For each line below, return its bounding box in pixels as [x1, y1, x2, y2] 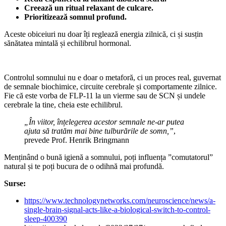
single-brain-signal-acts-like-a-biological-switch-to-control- [24, 205, 210, 214]
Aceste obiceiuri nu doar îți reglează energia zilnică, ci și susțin [4, 30, 203, 39]
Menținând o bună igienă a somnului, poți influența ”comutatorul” [4, 153, 213, 162]
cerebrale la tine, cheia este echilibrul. [4, 100, 123, 109]
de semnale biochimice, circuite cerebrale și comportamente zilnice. [4, 82, 217, 91]
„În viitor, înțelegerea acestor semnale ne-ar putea [24, 118, 184, 127]
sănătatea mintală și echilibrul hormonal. [4, 39, 131, 48]
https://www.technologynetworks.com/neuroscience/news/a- [24, 196, 215, 205]
